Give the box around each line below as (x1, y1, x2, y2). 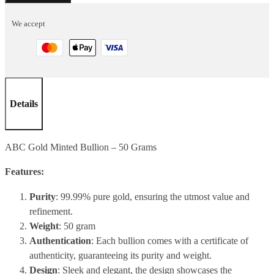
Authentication (29, 234, 91, 246)
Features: (5, 166, 44, 178)
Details (10, 97, 38, 109)
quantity (4, 37, 35, 50)
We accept (12, 19, 46, 29)
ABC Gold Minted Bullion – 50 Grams (5, 141, 157, 153)
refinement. (29, 205, 73, 217)
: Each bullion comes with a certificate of (91, 234, 248, 246)
